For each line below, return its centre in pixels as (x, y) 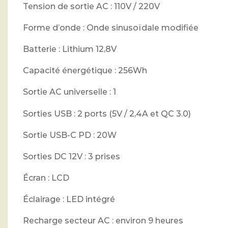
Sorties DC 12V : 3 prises (72, 156)
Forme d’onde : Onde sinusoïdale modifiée (111, 28)
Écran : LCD (46, 178)
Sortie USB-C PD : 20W (70, 135)
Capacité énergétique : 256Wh (85, 71)
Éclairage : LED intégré (69, 199)
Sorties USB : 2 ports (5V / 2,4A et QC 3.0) (107, 113)
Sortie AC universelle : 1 (69, 92)
